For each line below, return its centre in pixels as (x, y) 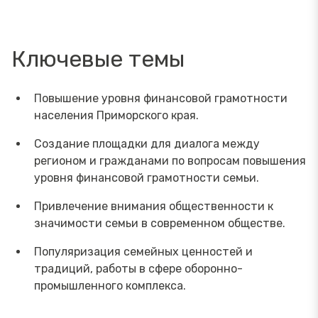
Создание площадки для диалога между (147, 143)
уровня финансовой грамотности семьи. (147, 177)
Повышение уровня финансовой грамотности (161, 98)
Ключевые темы (98, 59)
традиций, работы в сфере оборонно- (138, 268)
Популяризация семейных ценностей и (143, 251)
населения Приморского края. (116, 115)
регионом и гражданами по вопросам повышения (170, 160)
